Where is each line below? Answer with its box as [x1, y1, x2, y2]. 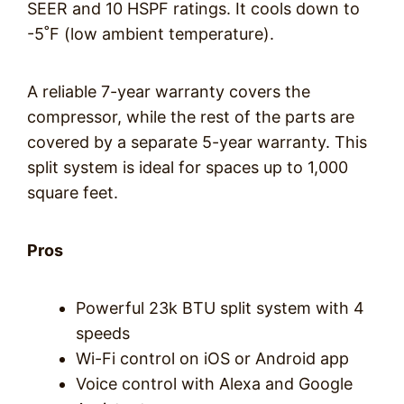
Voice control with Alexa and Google [76, 374, 353, 393]
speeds [76, 324, 130, 343]
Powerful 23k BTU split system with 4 [76, 298, 364, 317]
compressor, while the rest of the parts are [27, 107, 354, 126]
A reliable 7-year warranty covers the [27, 82, 310, 101]
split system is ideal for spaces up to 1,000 [27, 158, 348, 177]
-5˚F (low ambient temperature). [27, 24, 274, 43]
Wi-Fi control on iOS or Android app [76, 349, 349, 368]
